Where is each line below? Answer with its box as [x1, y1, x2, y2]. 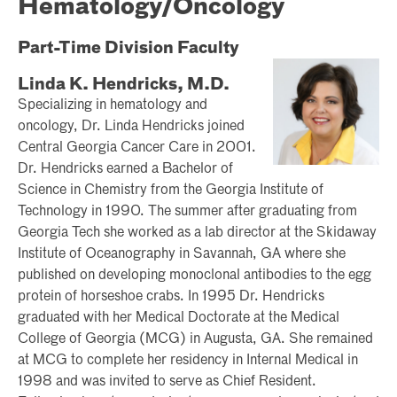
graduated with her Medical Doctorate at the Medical [18, 310, 339, 325]
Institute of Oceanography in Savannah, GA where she [18, 246, 346, 261]
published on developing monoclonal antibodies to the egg [18, 268, 371, 283]
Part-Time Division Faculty [18, 40, 239, 57]
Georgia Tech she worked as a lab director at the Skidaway [18, 225, 377, 240]
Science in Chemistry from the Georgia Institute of [18, 183, 323, 198]
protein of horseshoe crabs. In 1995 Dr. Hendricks [18, 289, 324, 304]
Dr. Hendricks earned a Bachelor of [18, 161, 233, 176]
